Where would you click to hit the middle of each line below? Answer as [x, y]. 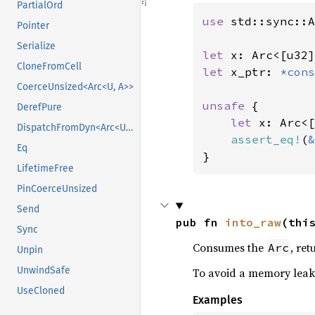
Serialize [36, 46]
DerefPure [39, 108]
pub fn [200, 223]
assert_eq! [265, 140]
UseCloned [41, 291]
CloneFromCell [49, 67]
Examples [217, 300]
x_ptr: [255, 72]
